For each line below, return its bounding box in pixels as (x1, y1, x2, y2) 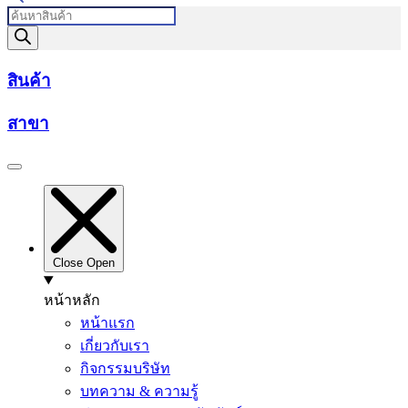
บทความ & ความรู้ (80, 383, 199, 400)
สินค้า (7, 70, 51, 90)
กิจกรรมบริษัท (80, 361, 170, 377)
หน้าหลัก (44, 292, 100, 309)
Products (6, 5, 56, 22)
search (6, 22, 43, 38)
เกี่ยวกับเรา (80, 338, 149, 354)
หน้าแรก (80, 315, 135, 331)
